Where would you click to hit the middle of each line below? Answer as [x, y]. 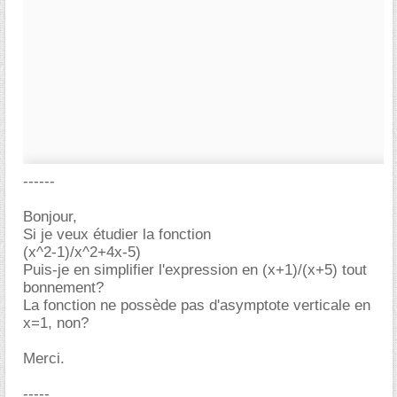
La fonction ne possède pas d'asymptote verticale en [197, 305]
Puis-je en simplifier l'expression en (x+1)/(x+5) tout [195, 270]
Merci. [44, 358]
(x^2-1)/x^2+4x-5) [82, 252]
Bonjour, [50, 217]
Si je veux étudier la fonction [117, 234]
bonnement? [63, 288]
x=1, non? [56, 323]
